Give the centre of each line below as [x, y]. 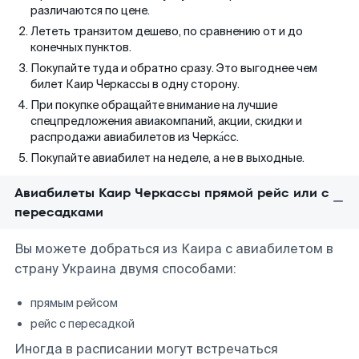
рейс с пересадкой [83, 324]
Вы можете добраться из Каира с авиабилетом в [174, 249]
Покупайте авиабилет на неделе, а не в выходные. [167, 158]
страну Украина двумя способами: [125, 269]
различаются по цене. [90, 10]
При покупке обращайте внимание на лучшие [154, 105]
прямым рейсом [74, 303]
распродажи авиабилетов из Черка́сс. [135, 137]
